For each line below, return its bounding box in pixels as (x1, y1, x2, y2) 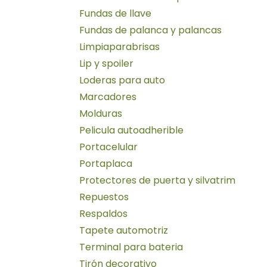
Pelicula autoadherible (79, 123, 184, 137)
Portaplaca (79, 156, 132, 170)
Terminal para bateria (79, 240, 183, 254)
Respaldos (79, 206, 128, 221)
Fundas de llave (79, 6, 151, 20)
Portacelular (79, 139, 138, 154)
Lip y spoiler (79, 56, 133, 70)
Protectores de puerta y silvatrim (79, 173, 235, 187)
